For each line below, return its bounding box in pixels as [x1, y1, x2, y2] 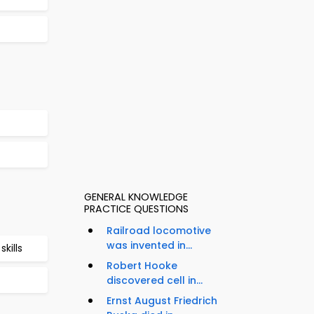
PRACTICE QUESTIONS [84, 202, 189, 217]
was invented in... [107, 238, 192, 253]
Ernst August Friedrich [107, 294, 217, 308]
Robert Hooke [107, 259, 177, 273]
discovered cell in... [107, 273, 203, 288]
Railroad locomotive [107, 224, 211, 238]
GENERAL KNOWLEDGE [84, 190, 188, 205]
